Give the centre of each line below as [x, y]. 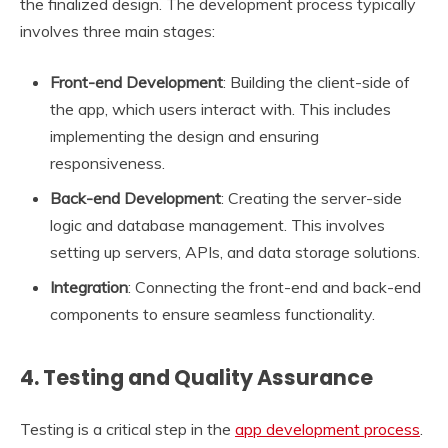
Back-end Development [135, 197]
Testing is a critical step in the [127, 428]
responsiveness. [107, 162]
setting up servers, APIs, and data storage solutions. [235, 251]
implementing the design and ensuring [184, 135]
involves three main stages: [117, 30]
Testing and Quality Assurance [208, 377]
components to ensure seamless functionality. [212, 313]
